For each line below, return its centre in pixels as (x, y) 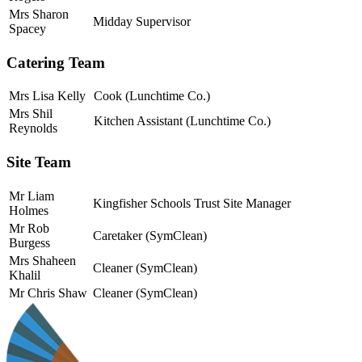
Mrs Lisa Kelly (47, 96)
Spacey (27, 29)
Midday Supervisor (142, 22)
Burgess (29, 242)
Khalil (25, 275)
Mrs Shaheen (42, 260)
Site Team (39, 162)
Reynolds (33, 128)
